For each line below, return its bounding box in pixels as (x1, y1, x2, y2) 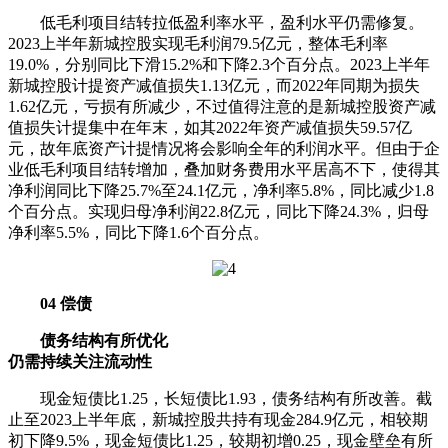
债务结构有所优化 (8, 332, 168, 349)
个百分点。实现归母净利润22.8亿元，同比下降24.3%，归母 (8, 203, 429, 220)
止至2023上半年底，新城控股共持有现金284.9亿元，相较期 (8, 411, 428, 428)
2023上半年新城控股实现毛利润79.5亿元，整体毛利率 (8, 35, 388, 52)
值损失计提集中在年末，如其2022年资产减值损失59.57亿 (8, 119, 412, 136)
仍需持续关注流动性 (8, 353, 152, 370)
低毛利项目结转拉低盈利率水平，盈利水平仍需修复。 (8, 14, 424, 31)
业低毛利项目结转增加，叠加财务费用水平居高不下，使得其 (8, 161, 440, 178)
